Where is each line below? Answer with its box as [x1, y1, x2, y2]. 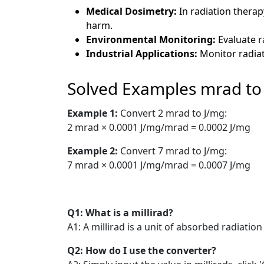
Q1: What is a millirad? [67, 206, 173, 219]
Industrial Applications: [86, 47, 200, 60]
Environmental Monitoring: [86, 32, 218, 46]
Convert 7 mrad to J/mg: [120, 144, 227, 157]
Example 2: [67, 144, 120, 157]
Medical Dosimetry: [86, 4, 179, 18]
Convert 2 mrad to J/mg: [120, 106, 227, 120]
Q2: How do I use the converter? [67, 243, 216, 257]
